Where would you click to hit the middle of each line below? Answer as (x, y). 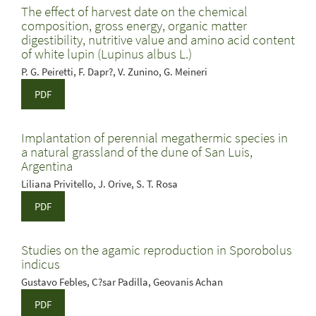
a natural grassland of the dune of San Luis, (137, 152)
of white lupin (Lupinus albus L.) (107, 54)
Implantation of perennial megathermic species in (154, 138)
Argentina (47, 166)
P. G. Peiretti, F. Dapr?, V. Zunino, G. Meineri (114, 72)
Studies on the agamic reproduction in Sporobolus (157, 250)
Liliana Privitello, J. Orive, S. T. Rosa (99, 184)
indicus (41, 264)
